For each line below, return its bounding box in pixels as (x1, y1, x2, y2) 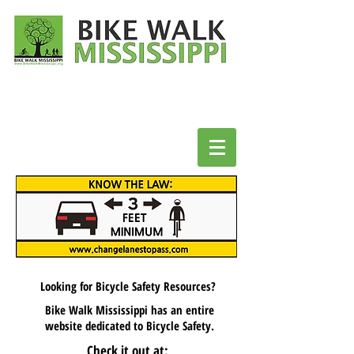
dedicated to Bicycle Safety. (85, 318, 214, 333)
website (44, 318, 85, 333)
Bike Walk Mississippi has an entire (44, 302, 214, 318)
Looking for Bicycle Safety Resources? (40, 278, 219, 294)
